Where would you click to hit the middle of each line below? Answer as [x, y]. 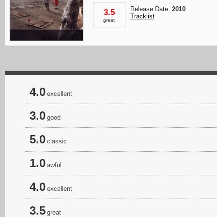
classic [57, 141]
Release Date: [151, 9]
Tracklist [142, 16]
